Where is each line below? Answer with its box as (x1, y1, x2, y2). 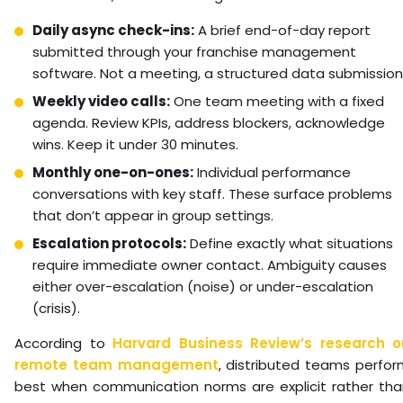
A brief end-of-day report (194, 21, 371, 40)
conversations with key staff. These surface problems (32, 184, 392, 204)
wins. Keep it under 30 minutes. (32, 135, 238, 155)
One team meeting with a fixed (170, 92, 384, 112)
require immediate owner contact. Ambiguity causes (32, 255, 387, 275)
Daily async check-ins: (32, 21, 194, 40)
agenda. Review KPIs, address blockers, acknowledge (32, 113, 385, 133)
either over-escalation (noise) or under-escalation (32, 277, 373, 297)
